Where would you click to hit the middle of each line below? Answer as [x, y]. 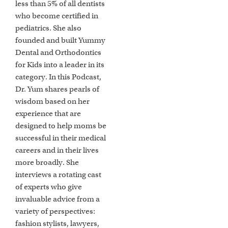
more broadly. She [47, 163]
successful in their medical [61, 138]
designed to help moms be [61, 126]
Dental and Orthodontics [59, 53]
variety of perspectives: [55, 211]
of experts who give [49, 187]
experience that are [48, 114]
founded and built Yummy [61, 40]
